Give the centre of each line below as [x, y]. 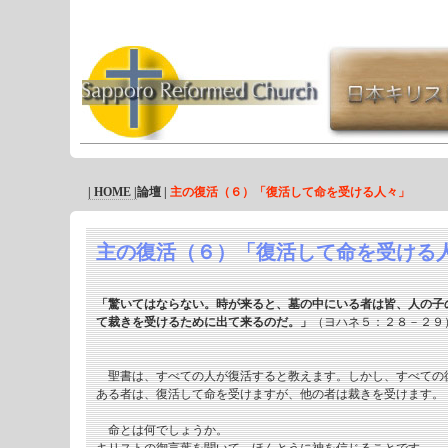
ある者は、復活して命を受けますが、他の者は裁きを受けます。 [269, 394]
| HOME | [112, 192]
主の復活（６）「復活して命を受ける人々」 [289, 192]
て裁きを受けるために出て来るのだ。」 [203, 322]
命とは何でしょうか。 [161, 430]
